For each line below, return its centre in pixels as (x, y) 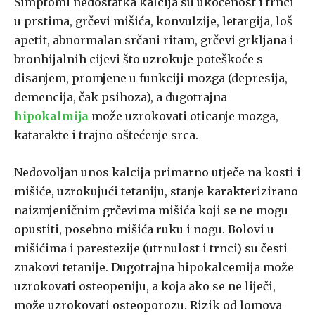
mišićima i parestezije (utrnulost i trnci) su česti (151, 249)
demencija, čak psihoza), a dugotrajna (121, 97)
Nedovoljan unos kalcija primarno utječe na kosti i (157, 173)
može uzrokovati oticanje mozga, (184, 116)
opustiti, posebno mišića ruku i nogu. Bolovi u (144, 230)
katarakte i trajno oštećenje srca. (106, 135)
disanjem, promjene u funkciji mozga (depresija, (151, 78)
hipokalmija (51, 116)
